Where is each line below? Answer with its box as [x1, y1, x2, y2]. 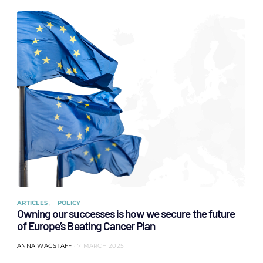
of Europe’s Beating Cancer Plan [17, 219, 156, 232]
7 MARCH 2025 [77, 242, 124, 249]
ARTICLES [17, 199, 50, 207]
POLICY [57, 199, 81, 207]
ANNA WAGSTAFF [17, 242, 72, 249]
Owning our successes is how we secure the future [17, 207, 235, 220]
